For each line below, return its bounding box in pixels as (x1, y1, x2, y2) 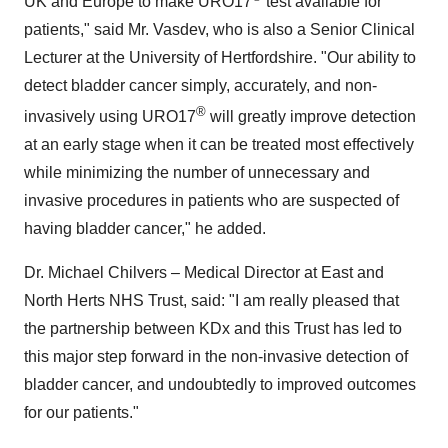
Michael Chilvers (48, 264, 167, 282)
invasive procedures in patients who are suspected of (24, 192, 399, 210)
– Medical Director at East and (167, 264, 384, 282)
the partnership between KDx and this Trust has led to (24, 320, 402, 338)
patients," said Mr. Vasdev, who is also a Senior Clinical (24, 20, 415, 38)
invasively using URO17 (24, 108, 196, 126)
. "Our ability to (313, 48, 416, 66)
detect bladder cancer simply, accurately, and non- (24, 76, 377, 94)
